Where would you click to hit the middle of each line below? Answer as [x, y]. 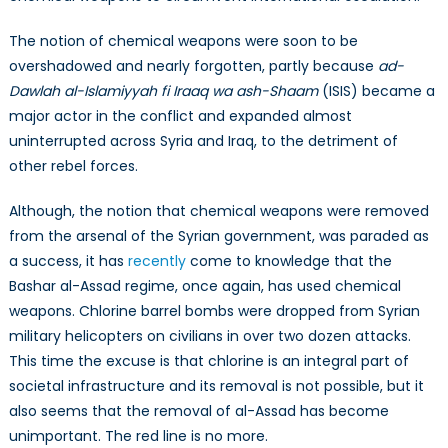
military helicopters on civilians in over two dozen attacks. [209, 335]
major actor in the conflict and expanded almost [180, 115]
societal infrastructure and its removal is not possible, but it [216, 385]
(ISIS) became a [376, 90]
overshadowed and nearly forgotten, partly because [193, 65]
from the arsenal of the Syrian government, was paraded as [218, 235]
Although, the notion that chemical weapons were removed [218, 210]
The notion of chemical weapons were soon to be [183, 40]
